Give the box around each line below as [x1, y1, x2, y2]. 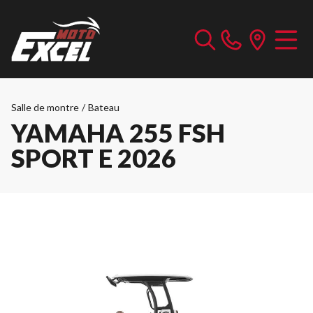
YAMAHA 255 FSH [11, 117, 225, 148]
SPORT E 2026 [11, 143, 176, 173]
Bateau [88, 101, 119, 113]
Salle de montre [11, 101, 79, 113]
